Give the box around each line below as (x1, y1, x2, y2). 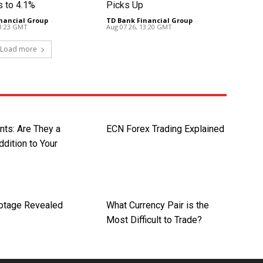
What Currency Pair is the (106, 200, 209, 211)
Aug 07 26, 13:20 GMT (106, 22, 172, 32)
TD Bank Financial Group (106, 16, 193, 25)
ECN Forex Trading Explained (106, 123, 224, 135)
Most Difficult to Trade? (106, 214, 202, 226)
